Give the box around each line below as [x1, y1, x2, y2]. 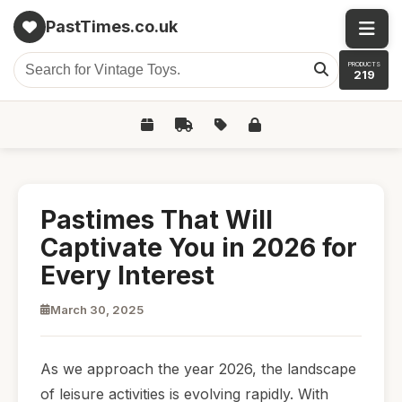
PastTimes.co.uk [46, 17, 178, 36]
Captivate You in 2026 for [40, 232, 357, 263]
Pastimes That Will [40, 205, 273, 235]
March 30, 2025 [50, 302, 144, 317]
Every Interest [40, 260, 214, 291]
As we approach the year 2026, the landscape [40, 360, 356, 378]
